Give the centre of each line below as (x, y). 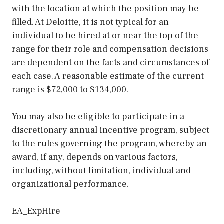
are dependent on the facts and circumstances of (111, 63)
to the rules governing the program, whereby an (109, 144)
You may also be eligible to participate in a (98, 117)
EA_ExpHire (36, 211)
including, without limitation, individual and (101, 171)
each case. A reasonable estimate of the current (108, 76)
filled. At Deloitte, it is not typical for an (90, 22)
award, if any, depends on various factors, (95, 157)
